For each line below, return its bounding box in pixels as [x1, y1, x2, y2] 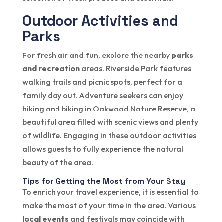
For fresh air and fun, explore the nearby [22, 50, 171, 60]
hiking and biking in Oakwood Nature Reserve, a [22, 104, 195, 114]
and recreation [22, 63, 80, 74]
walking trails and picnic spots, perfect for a [22, 77, 182, 87]
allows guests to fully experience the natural [22, 144, 183, 154]
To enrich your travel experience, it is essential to [22, 187, 199, 197]
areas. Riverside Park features [79, 63, 191, 74]
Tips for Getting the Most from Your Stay [22, 176, 185, 187]
